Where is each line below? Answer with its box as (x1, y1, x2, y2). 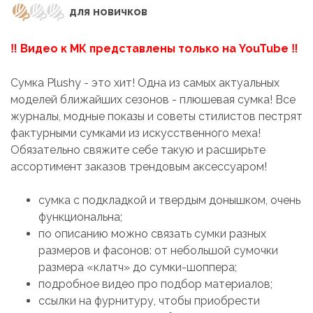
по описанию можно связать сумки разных (38, 226, 266, 240)
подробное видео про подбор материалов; (38, 277, 272, 291)
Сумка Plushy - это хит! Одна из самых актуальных (10, 75, 279, 89)
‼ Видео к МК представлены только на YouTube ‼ (10, 41, 298, 55)
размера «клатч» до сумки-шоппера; (38, 260, 237, 274)
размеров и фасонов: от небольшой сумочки (38, 243, 278, 257)
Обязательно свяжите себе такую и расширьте (10, 143, 265, 156)
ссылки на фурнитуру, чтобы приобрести (38, 293, 260, 307)
